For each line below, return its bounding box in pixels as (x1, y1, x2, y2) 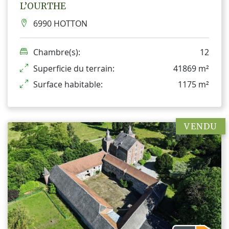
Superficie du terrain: (33, 62, 114, 74)
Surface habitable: (33, 79, 103, 90)
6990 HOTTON (33, 18, 87, 30)
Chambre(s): (33, 47, 80, 58)
